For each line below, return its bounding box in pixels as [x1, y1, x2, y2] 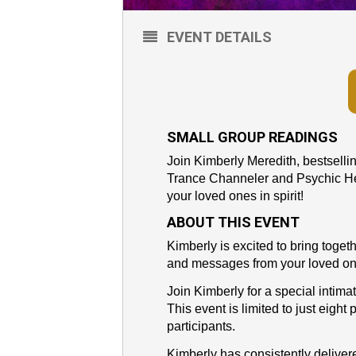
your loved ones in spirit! [167, 188, 304, 203]
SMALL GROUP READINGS [167, 128, 339, 145]
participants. [167, 319, 236, 333]
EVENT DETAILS [167, 28, 273, 45]
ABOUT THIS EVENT [167, 213, 300, 230]
